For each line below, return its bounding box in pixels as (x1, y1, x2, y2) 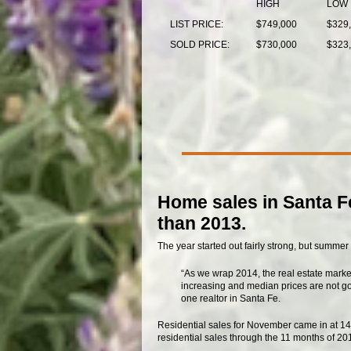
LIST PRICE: (169, 18, 223, 30)
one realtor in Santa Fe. (180, 292, 280, 304)
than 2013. (157, 212, 246, 233)
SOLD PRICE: (169, 38, 230, 50)
